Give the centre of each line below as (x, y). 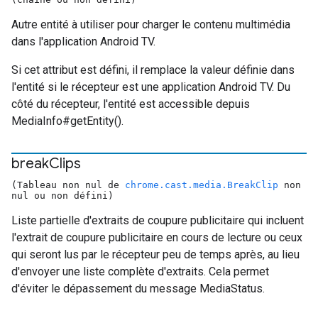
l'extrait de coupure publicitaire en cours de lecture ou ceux (157, 237)
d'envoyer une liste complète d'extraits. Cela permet (140, 272)
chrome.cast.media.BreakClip (202, 185)
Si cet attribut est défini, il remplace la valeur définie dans (153, 70)
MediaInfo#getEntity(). (67, 121)
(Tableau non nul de (68, 185)
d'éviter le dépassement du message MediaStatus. (138, 289)
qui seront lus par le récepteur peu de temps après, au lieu (155, 254)
